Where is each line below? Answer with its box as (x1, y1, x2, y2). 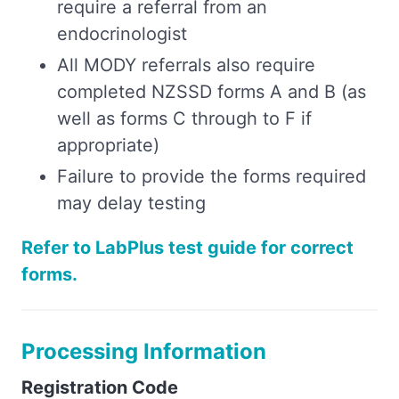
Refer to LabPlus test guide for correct (21, 236, 354, 258)
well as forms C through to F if (57, 107, 312, 129)
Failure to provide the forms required (57, 165, 366, 187)
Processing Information (21, 338, 266, 364)
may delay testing (57, 191, 206, 214)
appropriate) (57, 134, 159, 156)
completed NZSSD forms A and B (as (57, 80, 366, 102)
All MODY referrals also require (57, 53, 315, 76)
